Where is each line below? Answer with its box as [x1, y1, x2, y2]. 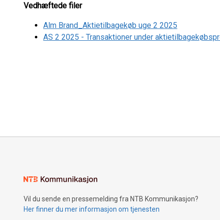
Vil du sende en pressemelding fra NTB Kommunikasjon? [24, 195, 198, 203]
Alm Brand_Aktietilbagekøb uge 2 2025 [43, 21, 177, 30]
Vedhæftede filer [24, 1, 82, 10]
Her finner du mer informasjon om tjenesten [24, 205, 160, 213]
